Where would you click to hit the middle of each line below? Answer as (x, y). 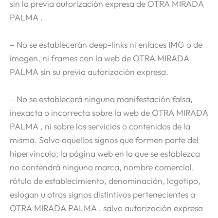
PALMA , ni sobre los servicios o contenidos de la (100, 126)
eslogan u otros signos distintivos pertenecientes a (102, 194)
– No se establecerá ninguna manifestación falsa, (101, 99)
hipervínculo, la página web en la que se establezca (105, 153)
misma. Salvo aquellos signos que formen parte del (104, 140)
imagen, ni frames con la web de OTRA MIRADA (100, 58)
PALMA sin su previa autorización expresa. (89, 72)
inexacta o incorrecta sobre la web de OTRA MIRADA (109, 112)
